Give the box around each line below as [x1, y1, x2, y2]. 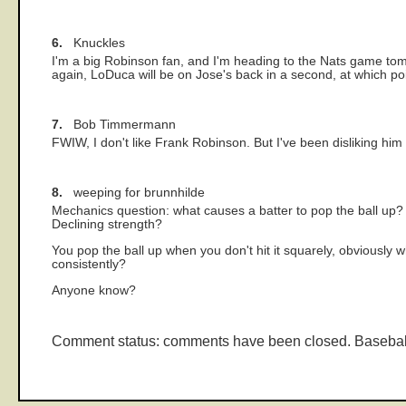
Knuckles [63, 36, 125, 51]
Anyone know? [52, 283, 136, 297]
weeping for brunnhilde [63, 186, 205, 200]
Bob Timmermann [63, 118, 176, 132]
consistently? [52, 256, 126, 271]
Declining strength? [52, 217, 162, 232]
